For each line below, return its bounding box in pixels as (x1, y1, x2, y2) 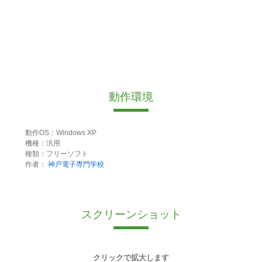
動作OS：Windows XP (25, 129, 96, 137)
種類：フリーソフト (25, 150, 88, 158)
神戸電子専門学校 (47, 160, 104, 169)
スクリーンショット (81, 208, 181, 221)
